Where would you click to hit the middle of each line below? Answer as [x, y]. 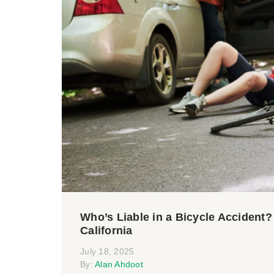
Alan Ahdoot [119, 265]
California [106, 231]
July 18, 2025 [107, 252]
